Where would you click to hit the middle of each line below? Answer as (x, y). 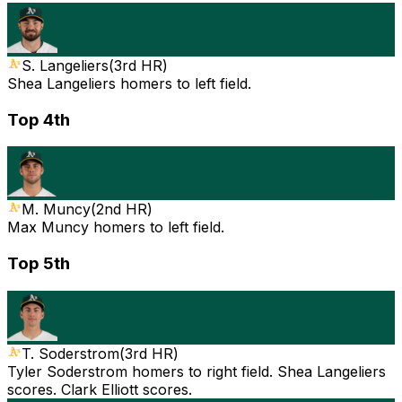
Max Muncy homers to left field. (116, 227)
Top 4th (39, 119)
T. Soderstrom (70, 353)
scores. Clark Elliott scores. (100, 389)
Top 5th (39, 263)
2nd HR (122, 210)
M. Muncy (56, 210)
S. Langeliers (65, 65)
